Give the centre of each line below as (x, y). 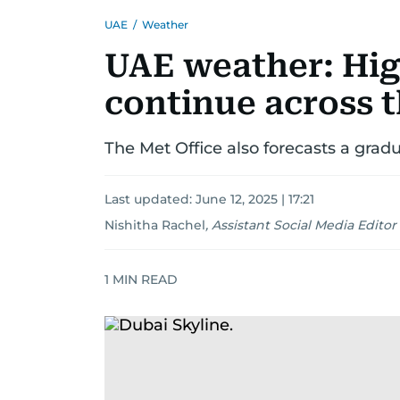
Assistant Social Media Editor (304, 225)
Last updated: (150, 199)
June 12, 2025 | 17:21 (255, 199)
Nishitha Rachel (155, 225)
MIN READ (143, 279)
